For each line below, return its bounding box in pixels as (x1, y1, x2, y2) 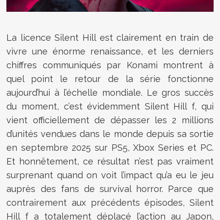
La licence (6, 32, 55, 43)
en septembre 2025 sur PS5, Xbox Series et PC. (6, 142, 214, 153)
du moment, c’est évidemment (6, 101, 145, 111)
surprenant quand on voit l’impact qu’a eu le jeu (6, 169, 214, 180)
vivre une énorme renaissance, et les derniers (6, 46, 214, 56)
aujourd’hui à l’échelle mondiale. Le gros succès (6, 87, 214, 98)
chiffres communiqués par (6, 59, 127, 70)
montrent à (157, 59, 214, 70)
